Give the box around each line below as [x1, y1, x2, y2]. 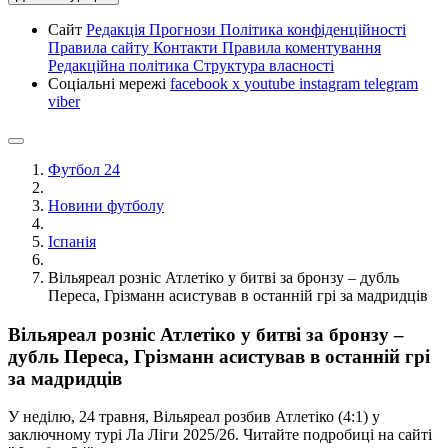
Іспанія [48, 233, 96, 250]
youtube [244, 75, 299, 92]
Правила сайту [48, 39, 153, 56]
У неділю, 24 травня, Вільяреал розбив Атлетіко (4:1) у [8, 408, 380, 426]
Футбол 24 [48, 161, 120, 178]
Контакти [153, 39, 222, 56]
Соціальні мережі [48, 75, 170, 92]
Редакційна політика [48, 57, 193, 74]
